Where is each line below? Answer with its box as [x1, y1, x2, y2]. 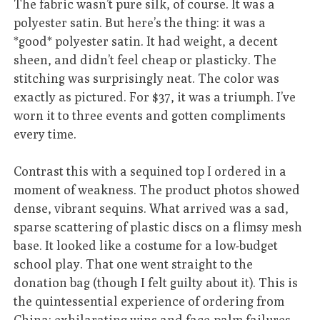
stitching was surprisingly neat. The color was [14, 70, 280, 86]
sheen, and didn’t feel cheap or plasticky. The [14, 51, 277, 67]
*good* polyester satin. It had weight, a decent [14, 33, 279, 49]
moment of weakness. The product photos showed [14, 182, 301, 197]
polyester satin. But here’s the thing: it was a [14, 14, 266, 30]
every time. [14, 126, 77, 141]
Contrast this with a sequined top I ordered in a [14, 164, 287, 179]
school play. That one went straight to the [14, 256, 254, 271]
